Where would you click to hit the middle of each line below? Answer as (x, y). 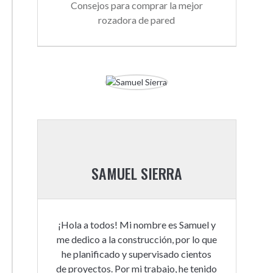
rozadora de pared (137, 20)
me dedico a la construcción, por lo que (136, 239)
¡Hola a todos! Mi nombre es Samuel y (136, 225)
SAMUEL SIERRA (136, 173)
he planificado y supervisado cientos (137, 254)
